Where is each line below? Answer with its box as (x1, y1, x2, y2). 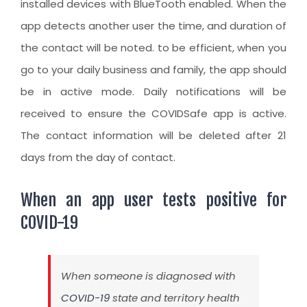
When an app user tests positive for (21, 190, 286, 211)
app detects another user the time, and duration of (21, 19, 286, 34)
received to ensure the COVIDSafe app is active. (21, 106, 286, 121)
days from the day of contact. (21, 150, 175, 165)
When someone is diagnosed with (61, 269, 236, 284)
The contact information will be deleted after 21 (21, 128, 286, 143)
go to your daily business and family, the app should (21, 62, 286, 77)
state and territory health (110, 291, 240, 306)
